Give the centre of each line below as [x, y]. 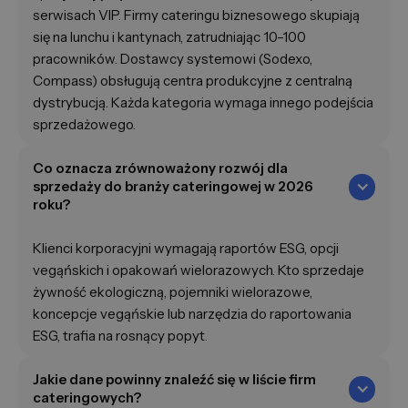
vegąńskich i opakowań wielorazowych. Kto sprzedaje [199, 270]
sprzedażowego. [84, 125]
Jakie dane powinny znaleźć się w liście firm [174, 380]
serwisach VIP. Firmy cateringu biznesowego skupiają [196, 15]
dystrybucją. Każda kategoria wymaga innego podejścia [203, 103]
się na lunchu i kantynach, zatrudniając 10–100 [169, 37]
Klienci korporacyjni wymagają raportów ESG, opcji [186, 249]
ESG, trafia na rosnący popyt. [120, 336]
